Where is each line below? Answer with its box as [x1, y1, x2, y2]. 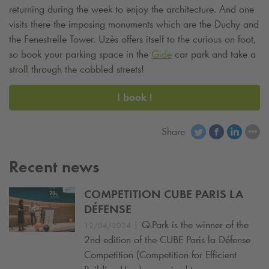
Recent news [9, 156, 99, 177]
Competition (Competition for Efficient [84, 248, 237, 262]
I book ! [116, 90, 153, 104]
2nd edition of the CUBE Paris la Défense [84, 233, 250, 247]
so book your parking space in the [9, 47, 151, 61]
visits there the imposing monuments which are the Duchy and [9, 17, 259, 31]
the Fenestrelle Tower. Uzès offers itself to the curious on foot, [9, 32, 256, 46]
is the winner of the [169, 218, 249, 232]
